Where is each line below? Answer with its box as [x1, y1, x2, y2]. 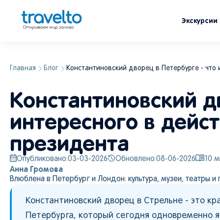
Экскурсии [182, 17, 218, 25]
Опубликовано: [17, 156, 68, 163]
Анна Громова [10, 165, 63, 173]
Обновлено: [115, 156, 156, 163]
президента [10, 131, 129, 156]
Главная [10, 65, 36, 72]
